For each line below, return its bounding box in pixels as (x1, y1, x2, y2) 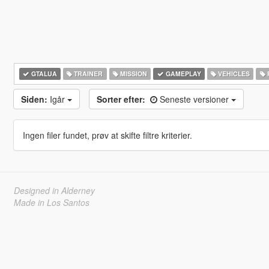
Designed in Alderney (13, 184, 95, 196)
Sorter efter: (96, 93, 145, 105)
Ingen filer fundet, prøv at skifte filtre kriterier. (22, 129, 192, 141)
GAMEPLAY (163, 69, 201, 78)
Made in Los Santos (13, 196, 89, 208)
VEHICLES (216, 69, 250, 78)
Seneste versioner (159, 93, 231, 105)
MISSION (118, 69, 147, 78)
